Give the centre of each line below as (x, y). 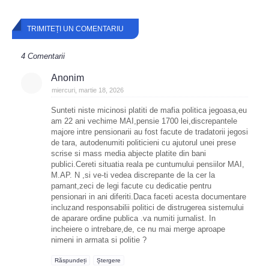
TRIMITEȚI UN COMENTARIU (75, 29)
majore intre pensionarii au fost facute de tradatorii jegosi (150, 132)
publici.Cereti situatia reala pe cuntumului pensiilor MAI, (148, 164)
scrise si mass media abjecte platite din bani (128, 153)
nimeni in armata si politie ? (99, 240)
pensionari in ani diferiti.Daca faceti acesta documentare (149, 197)
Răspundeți (71, 260)
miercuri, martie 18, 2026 (88, 90)
